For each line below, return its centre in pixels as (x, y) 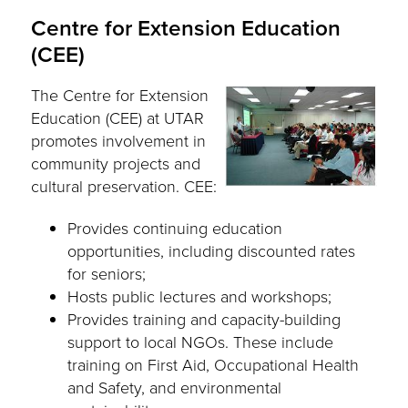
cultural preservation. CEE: (124, 186)
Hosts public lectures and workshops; (200, 296)
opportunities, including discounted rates (212, 251)
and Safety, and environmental (175, 388)
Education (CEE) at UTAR (118, 118)
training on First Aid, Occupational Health (214, 365)
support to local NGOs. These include (201, 342)
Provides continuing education (175, 228)
